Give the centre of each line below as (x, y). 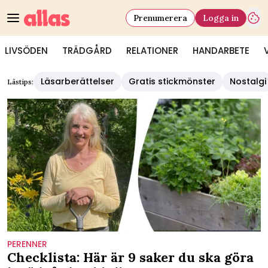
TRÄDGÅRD (87, 51)
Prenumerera (160, 18)
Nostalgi (248, 81)
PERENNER (27, 244)
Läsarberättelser (77, 81)
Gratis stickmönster (172, 81)
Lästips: (20, 82)
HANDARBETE (221, 51)
